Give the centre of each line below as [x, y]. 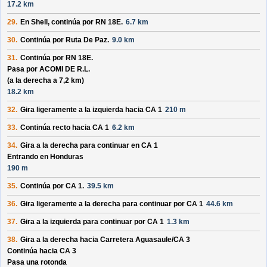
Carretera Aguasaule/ [137, 240]
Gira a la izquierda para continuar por [84, 222]
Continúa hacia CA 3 [42, 251]
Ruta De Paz [86, 40]
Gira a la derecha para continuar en [81, 146]
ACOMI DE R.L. [65, 69]
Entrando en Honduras [45, 157]
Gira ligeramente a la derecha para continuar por [103, 204]
